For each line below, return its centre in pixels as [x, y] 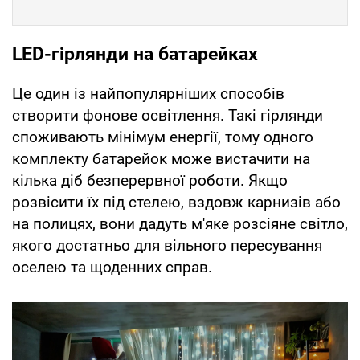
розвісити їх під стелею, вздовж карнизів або [176, 202]
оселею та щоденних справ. [112, 267]
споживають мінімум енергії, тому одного [163, 137]
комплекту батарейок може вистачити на [161, 158]
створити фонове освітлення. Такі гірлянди [168, 115]
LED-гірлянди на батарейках [135, 54]
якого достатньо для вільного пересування [167, 245]
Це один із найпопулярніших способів [148, 93]
